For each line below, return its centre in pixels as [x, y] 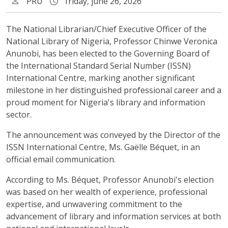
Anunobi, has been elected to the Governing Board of [108, 54]
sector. [19, 115]
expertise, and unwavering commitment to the [94, 204]
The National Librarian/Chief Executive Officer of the [106, 29]
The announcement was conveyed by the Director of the [113, 135]
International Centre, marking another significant [101, 78]
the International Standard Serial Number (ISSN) [98, 66]
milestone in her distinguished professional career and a [114, 90]
